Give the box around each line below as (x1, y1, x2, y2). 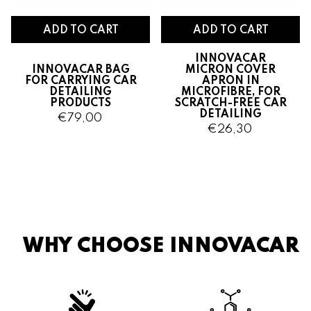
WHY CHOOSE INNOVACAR (23, 237, 299, 258)
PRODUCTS (50, 98, 111, 109)
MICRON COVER (185, 65, 276, 76)
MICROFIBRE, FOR (180, 87, 280, 98)
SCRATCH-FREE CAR (174, 98, 287, 109)
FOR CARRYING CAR (24, 76, 137, 87)
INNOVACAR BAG (31, 65, 130, 76)
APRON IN (201, 76, 260, 87)
